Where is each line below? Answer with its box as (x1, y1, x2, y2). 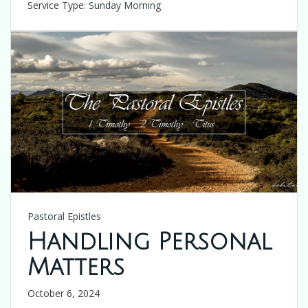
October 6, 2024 (27, 286, 100, 300)
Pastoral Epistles (27, 209, 101, 223)
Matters (27, 254, 124, 280)
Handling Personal (27, 229, 272, 255)
